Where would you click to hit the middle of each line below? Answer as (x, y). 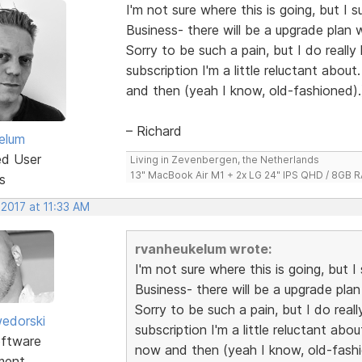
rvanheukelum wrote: (203, 248)
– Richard (154, 130)
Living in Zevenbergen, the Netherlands (224, 159)
